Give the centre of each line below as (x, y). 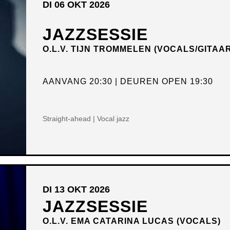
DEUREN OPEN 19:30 (167, 81)
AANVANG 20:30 (78, 81)
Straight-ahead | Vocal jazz (86, 119)
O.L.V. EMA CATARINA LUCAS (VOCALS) (132, 221)
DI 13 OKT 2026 (76, 189)
